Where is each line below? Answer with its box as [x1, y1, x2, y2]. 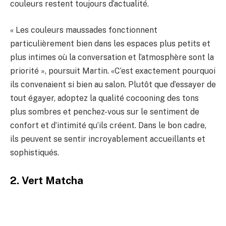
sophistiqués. [10, 147, 59, 157]
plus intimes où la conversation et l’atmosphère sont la [10, 52, 214, 62]
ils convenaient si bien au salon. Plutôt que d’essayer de [10, 79, 216, 89]
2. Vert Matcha [10, 175, 83, 187]
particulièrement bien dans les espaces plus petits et [10, 38, 210, 48]
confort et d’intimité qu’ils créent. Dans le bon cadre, [10, 120, 206, 130]
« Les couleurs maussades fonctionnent [10, 25, 157, 35]
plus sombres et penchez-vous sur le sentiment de [10, 106, 199, 117]
